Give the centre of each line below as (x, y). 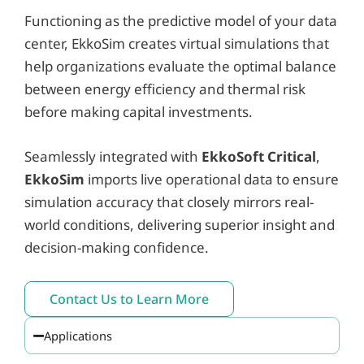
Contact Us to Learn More (129, 299)
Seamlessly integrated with (113, 157)
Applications (78, 336)
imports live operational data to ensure (212, 180)
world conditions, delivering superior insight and (180, 225)
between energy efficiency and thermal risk (165, 89)
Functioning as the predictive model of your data (181, 21)
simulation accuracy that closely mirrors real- (169, 202)
